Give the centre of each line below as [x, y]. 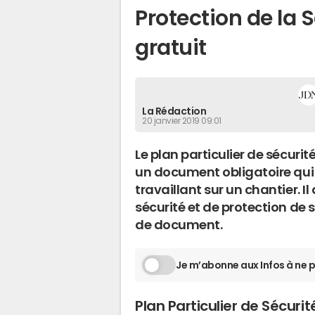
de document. [179, 225]
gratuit [171, 47]
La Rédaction [174, 111]
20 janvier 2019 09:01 [182, 121]
